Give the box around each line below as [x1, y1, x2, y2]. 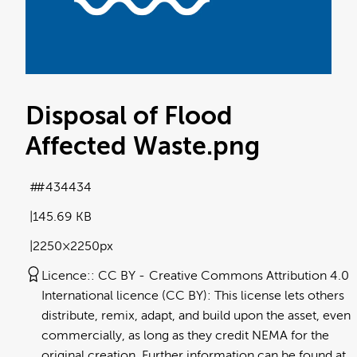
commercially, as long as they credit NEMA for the [41, 328, 329, 343]
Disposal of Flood [25, 101, 233, 131]
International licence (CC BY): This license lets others [41, 288, 344, 304]
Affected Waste [25, 131, 206, 161]
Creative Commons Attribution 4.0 [149, 269, 349, 284]
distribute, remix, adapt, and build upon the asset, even [41, 308, 351, 324]
